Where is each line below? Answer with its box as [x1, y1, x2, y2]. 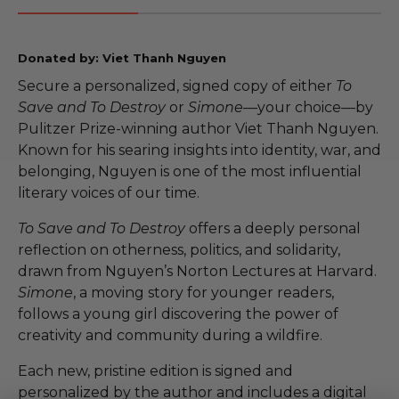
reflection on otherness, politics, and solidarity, [18, 240, 340, 258]
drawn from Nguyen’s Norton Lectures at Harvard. [18, 262, 377, 280]
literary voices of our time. [18, 183, 199, 201]
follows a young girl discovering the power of [18, 305, 338, 322]
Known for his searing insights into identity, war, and [18, 141, 381, 159]
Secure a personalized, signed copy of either [18, 77, 336, 94]
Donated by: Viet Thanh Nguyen [18, 50, 226, 65]
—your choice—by [243, 98, 373, 116]
